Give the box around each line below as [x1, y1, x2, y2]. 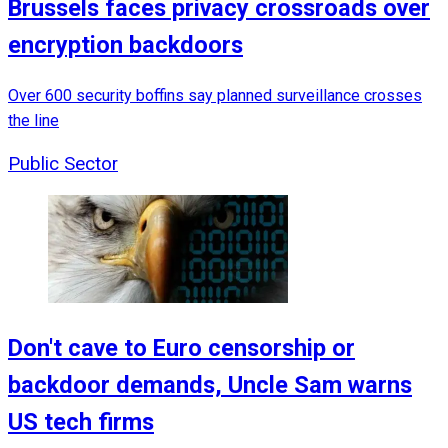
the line [8, 111, 59, 131]
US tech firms [8, 407, 154, 436]
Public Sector [8, 153, 118, 176]
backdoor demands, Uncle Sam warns [8, 370, 412, 399]
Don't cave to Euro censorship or [8, 333, 355, 362]
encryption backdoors [8, 30, 243, 59]
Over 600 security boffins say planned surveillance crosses [8, 86, 422, 106]
